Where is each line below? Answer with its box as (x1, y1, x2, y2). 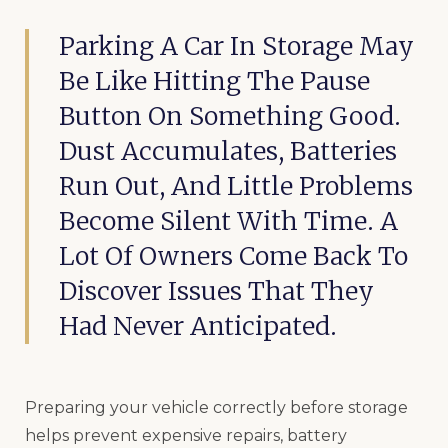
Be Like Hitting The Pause (59, 64, 370, 97)
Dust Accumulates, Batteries (59, 134, 397, 167)
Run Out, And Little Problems (59, 169, 413, 202)
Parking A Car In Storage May (59, 29, 414, 62)
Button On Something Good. (59, 99, 401, 132)
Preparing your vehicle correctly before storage (25, 397, 408, 417)
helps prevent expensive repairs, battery (25, 425, 347, 445)
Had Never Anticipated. (59, 309, 337, 342)
